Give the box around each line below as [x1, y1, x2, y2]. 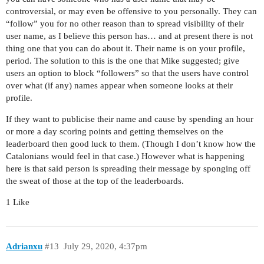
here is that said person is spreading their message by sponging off [6, 164, 250, 174]
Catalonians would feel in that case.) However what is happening [6, 151, 245, 161]
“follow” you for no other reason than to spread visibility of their [6, 19, 244, 29]
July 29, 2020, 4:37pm [63, 241, 147, 251]
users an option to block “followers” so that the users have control [6, 68, 249, 78]
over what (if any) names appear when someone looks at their [6, 81, 233, 91]
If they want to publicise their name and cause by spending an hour [6, 114, 253, 124]
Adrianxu [6, 241, 42, 251]
